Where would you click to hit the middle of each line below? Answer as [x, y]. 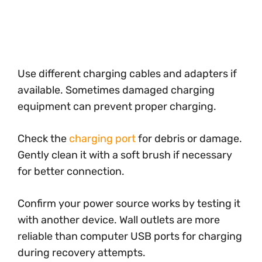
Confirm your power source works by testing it [129, 204]
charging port [102, 139]
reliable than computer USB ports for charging [130, 236]
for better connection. [71, 171]
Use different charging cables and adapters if [127, 74]
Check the [43, 139]
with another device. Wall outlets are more [119, 220]
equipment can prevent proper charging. [117, 106]
